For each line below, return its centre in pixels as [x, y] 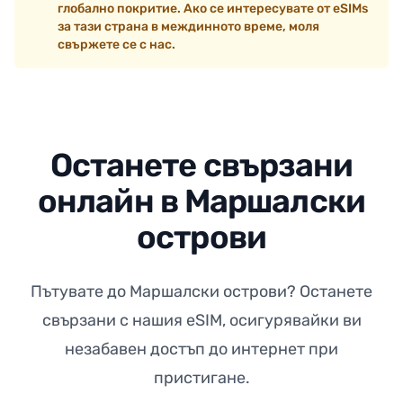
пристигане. [201, 378]
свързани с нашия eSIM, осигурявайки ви [201, 320]
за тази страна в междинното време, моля [188, 27]
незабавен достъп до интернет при [201, 349]
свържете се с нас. [116, 45]
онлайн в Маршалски [201, 201]
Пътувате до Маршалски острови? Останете [201, 291]
